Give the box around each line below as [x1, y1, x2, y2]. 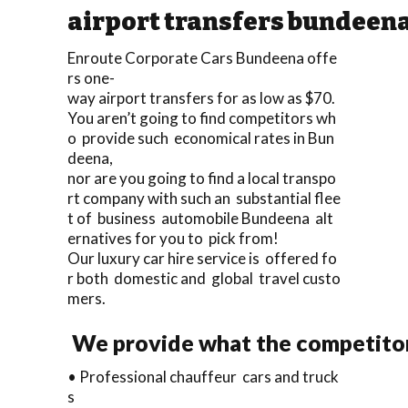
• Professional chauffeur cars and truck [67, 366, 339, 386]
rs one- [67, 67, 115, 87]
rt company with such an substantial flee [67, 188, 341, 208]
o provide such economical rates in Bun [67, 127, 334, 148]
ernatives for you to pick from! [67, 228, 279, 248]
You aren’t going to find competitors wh [67, 107, 336, 127]
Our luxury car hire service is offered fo [67, 248, 337, 268]
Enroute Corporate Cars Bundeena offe [67, 47, 337, 67]
